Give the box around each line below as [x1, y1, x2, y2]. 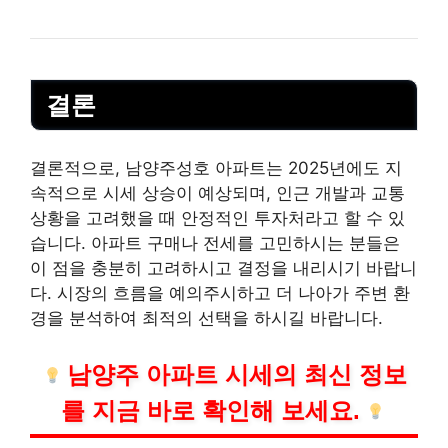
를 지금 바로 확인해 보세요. [61, 396, 361, 424]
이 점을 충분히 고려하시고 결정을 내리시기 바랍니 [30, 258, 417, 279]
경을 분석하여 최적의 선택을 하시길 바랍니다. [30, 308, 383, 329]
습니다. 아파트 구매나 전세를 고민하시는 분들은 [30, 233, 400, 254]
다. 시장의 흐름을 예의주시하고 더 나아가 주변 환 [30, 283, 410, 304]
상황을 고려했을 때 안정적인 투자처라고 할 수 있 [30, 208, 405, 229]
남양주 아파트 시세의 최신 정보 [67, 360, 408, 388]
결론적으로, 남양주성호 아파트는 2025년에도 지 [30, 158, 402, 179]
